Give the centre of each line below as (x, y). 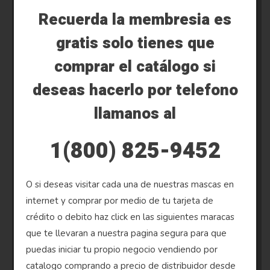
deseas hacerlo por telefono (135, 90)
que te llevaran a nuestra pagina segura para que (127, 233)
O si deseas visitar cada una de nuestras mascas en (130, 184)
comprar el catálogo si (135, 67)
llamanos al (135, 114)
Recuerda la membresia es (135, 20)
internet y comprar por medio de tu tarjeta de (120, 200)
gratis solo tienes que (135, 43)
